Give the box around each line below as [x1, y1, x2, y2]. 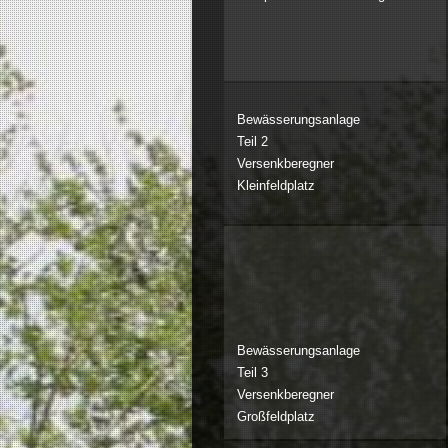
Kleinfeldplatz [236, 178, 315, 194]
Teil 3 [236, 365, 268, 381]
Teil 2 [236, 134, 268, 150]
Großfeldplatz [236, 409, 315, 425]
